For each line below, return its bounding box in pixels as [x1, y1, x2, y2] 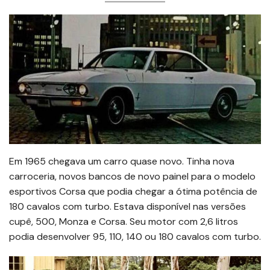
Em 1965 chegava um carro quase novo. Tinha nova [9, 154, 234, 168]
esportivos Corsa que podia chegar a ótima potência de [9, 184, 257, 198]
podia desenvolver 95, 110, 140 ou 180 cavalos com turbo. [9, 230, 261, 243]
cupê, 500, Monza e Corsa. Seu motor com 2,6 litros [9, 215, 238, 228]
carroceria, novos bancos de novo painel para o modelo [9, 169, 256, 183]
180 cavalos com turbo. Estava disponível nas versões [9, 199, 246, 213]
